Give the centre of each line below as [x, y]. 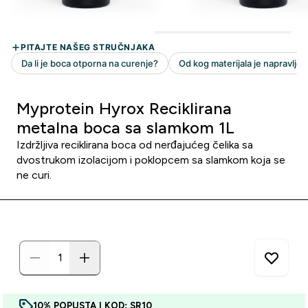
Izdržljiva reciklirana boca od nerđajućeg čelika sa [135, 145]
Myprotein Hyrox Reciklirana [124, 108]
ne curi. [34, 175]
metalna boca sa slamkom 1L [125, 128]
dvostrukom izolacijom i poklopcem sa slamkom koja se [151, 160]
